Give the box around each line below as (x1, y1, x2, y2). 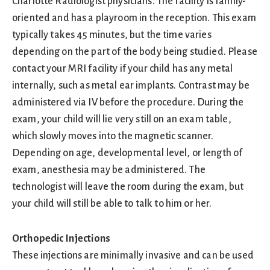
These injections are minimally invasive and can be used (12, 250, 254, 261)
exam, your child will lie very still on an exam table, (12, 114, 231, 125)
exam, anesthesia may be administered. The (12, 165, 206, 175)
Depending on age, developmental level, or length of (12, 148, 243, 159)
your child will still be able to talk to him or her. (12, 198, 212, 209)
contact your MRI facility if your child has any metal (12, 63, 233, 74)
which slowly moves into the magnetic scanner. (12, 131, 214, 142)
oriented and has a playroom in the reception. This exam (12, 13, 256, 24)
